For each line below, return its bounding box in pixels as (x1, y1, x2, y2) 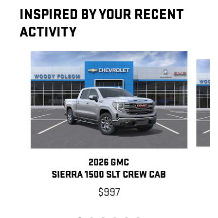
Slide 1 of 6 (7, 52, 40, 61)
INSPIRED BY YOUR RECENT (19, 6, 184, 24)
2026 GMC (89, 157, 129, 169)
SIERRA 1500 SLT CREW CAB (52, 169, 166, 181)
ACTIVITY (19, 24, 76, 41)
